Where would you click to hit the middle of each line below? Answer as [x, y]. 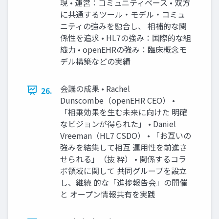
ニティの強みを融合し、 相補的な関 [123, 26]
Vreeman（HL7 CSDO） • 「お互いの [126, 135]
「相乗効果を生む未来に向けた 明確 [124, 112]
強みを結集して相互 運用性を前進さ [124, 147]
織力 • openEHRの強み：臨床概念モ [123, 49]
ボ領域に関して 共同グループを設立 [123, 170]
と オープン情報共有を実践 [108, 194]
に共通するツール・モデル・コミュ [123, 14]
